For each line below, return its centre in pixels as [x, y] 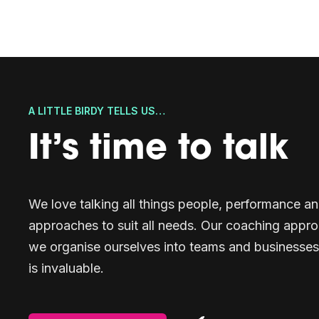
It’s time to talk [159, 150]
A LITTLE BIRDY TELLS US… [97, 110]
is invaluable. [67, 268]
